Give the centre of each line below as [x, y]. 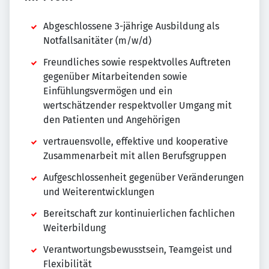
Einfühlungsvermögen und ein [108, 91]
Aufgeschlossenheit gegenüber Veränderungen [144, 178]
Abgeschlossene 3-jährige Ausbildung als [131, 26]
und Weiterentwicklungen [99, 192]
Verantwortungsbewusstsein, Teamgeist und [138, 250]
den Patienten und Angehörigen [112, 120]
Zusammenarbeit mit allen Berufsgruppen [135, 156]
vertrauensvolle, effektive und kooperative [136, 142]
